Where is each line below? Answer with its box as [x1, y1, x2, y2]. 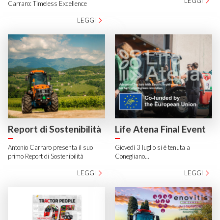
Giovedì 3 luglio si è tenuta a [115, 143, 191, 152]
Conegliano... [115, 152, 150, 161]
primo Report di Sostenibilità [8, 152, 84, 161]
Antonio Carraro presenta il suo [8, 143, 93, 152]
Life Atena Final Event [115, 123, 206, 135]
